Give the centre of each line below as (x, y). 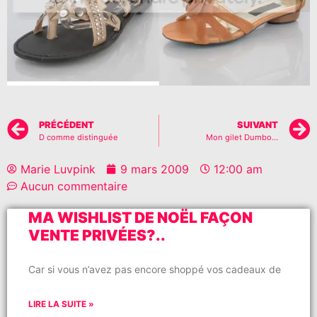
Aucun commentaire (74, 186)
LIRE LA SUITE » (61, 304)
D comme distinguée (79, 137)
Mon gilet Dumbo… (242, 137)
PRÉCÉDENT (67, 125)
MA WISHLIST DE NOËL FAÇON (140, 217)
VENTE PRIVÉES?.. (97, 235)
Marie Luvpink (58, 169)
